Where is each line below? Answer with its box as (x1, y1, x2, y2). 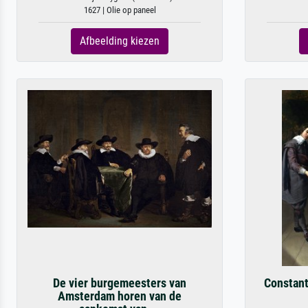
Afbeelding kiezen (80, 34, 159, 47)
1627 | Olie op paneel (83, 5, 156, 15)
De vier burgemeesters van (53, 276, 186, 290)
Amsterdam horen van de (58, 289, 181, 303)
